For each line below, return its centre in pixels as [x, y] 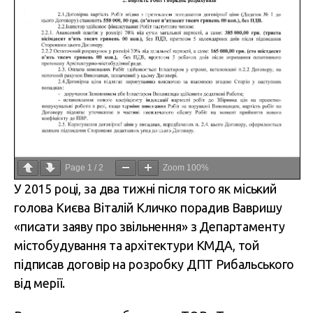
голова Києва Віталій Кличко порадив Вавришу [148, 207]
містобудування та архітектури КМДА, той [137, 245]
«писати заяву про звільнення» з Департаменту [150, 226]
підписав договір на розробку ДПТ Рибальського [154, 264]
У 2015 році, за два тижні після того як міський [145, 188]
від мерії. [39, 283]
